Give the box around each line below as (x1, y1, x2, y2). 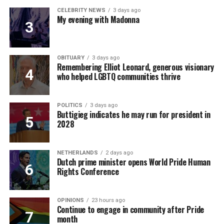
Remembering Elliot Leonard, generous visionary (56, 60, 214, 73)
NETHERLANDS (56, 149, 98, 156)
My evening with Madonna (56, 13, 139, 25)
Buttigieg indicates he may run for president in (56, 108, 210, 120)
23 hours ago (91, 196, 125, 203)
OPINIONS (56, 196, 84, 203)
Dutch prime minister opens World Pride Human (56, 155, 210, 168)
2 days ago (105, 149, 133, 156)
